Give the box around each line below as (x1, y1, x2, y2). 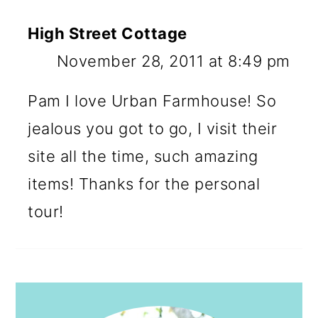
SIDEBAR (15, 297, 90, 314)
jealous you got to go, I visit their (28, 119, 278, 138)
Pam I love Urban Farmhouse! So (28, 91, 277, 110)
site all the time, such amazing (28, 146, 258, 165)
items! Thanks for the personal (28, 174, 261, 193)
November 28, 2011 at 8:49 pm (56, 51, 290, 70)
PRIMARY (15, 280, 93, 298)
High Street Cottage (28, 23, 187, 43)
